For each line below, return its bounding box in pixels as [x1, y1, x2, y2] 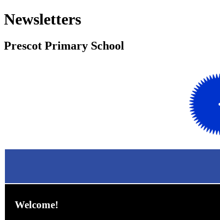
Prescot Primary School [4, 39, 124, 52]
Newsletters [4, 10, 81, 28]
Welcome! [15, 199, 58, 211]
